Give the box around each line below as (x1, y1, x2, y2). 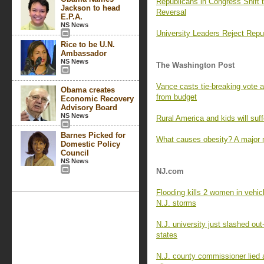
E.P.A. (61, 12, 82, 21)
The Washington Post (156, 61, 235, 70)
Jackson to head (61, 4, 120, 12)
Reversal (156, 8, 186, 16)
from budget (156, 93, 197, 101)
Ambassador (61, 49, 107, 58)
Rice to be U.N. (61, 40, 115, 49)
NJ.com (156, 167, 184, 176)
